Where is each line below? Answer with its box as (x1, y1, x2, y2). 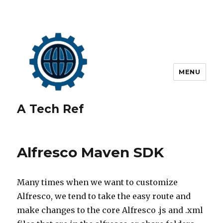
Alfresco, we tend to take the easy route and (17, 191, 191, 201)
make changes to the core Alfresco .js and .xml (17, 205, 204, 215)
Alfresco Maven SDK (17, 144, 164, 161)
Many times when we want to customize (17, 177, 178, 187)
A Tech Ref (17, 102, 84, 116)
